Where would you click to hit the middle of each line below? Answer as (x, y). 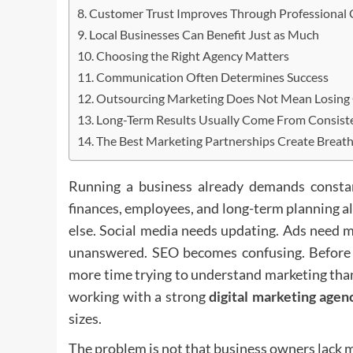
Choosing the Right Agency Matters (193, 56)
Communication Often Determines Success (213, 77)
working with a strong (139, 296)
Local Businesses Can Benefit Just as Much (204, 35)
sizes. (85, 318)
